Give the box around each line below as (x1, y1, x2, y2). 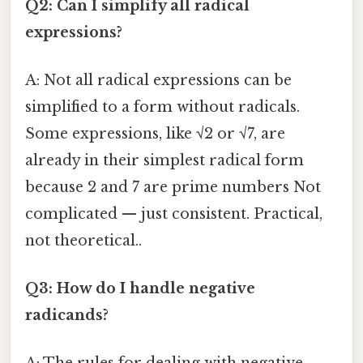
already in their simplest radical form (25, 151, 304, 169)
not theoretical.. (25, 231, 142, 250)
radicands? (25, 306, 109, 325)
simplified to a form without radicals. (25, 97, 300, 116)
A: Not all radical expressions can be (25, 70, 292, 89)
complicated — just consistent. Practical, (25, 204, 322, 223)
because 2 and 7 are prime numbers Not (25, 177, 321, 196)
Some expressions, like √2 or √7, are (25, 124, 285, 143)
